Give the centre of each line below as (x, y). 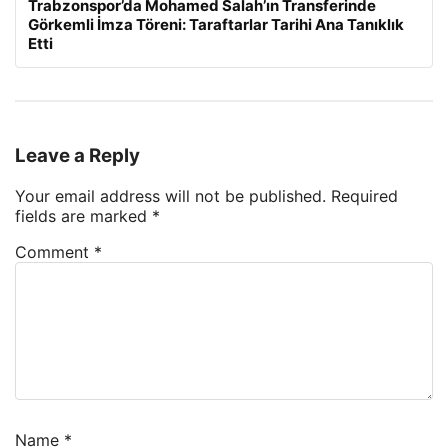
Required (364, 196)
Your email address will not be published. (170, 196)
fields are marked (83, 216)
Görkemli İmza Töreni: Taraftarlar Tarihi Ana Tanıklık (216, 24)
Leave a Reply (77, 156)
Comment (54, 252)
